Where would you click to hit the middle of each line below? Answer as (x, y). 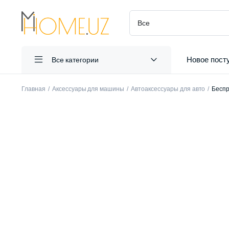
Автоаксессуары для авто (168, 89)
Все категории (75, 60)
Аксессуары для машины (88, 89)
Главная (33, 89)
